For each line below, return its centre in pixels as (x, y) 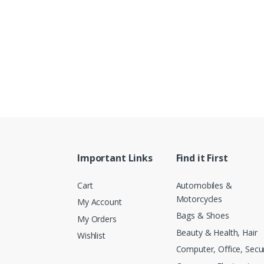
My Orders (97, 219)
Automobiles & (204, 185)
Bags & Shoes (202, 216)
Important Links (115, 158)
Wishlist (91, 236)
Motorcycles (199, 199)
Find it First (202, 158)
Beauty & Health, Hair (217, 232)
